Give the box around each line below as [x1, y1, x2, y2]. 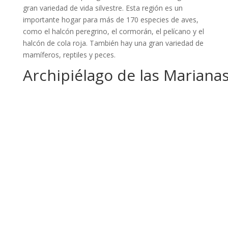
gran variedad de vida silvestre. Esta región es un [22, 3, 183, 13]
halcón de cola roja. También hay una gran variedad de [22, 38, 204, 48]
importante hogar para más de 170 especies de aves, [22, 15, 198, 24]
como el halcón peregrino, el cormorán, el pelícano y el [22, 26, 204, 36]
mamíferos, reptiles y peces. [22, 50, 116, 60]
